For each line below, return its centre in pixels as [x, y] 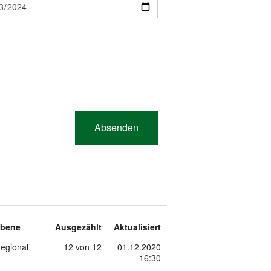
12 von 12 [83, 247]
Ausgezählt [79, 227]
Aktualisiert [138, 227]
